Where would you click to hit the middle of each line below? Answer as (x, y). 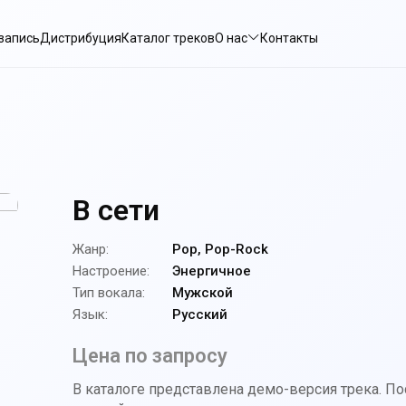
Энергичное (212, 271)
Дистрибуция (81, 38)
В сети (116, 210)
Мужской (203, 293)
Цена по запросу (150, 356)
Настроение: (111, 271)
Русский (200, 314)
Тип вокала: (109, 293)
